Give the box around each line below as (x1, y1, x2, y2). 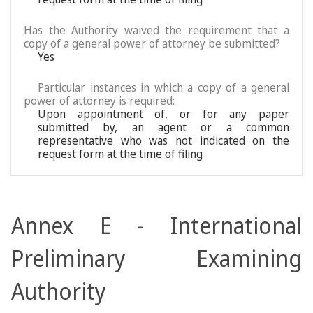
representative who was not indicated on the (38, 133, 289, 148)
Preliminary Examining (11, 243, 302, 273)
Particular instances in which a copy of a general (38, 80, 289, 95)
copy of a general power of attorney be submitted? (24, 36, 280, 51)
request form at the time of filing (38, 146, 203, 161)
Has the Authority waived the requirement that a (24, 22, 289, 38)
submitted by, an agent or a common (38, 119, 289, 135)
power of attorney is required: (24, 93, 175, 108)
